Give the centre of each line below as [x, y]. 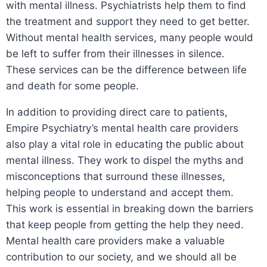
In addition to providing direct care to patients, [117, 112]
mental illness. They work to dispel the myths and [125, 160]
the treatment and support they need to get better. [128, 21]
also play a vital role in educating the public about [125, 144]
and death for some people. [74, 86]
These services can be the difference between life [126, 69]
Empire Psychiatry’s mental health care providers [122, 128]
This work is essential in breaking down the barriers [130, 208]
